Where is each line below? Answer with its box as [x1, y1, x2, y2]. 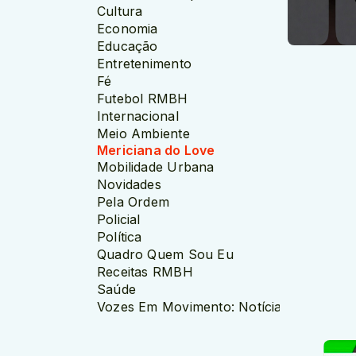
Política [97, 230, 142, 245]
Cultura [97, 4, 143, 19]
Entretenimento [97, 56, 192, 72]
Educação [97, 39, 158, 54]
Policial [97, 212, 141, 227]
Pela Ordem [97, 195, 170, 210]
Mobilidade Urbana [97, 160, 215, 175]
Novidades [97, 177, 161, 192]
